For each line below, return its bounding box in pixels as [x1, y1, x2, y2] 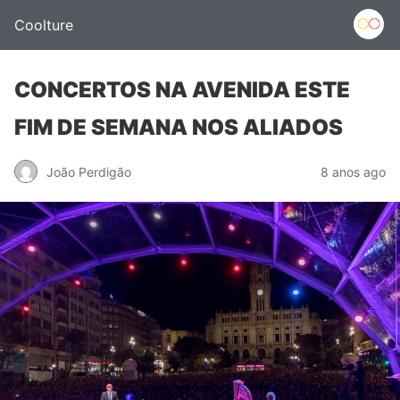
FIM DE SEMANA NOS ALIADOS [14, 114, 343, 140]
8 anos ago [321, 163, 386, 179]
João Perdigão [46, 163, 131, 179]
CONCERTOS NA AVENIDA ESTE [14, 77, 350, 103]
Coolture [14, 16, 73, 34]
